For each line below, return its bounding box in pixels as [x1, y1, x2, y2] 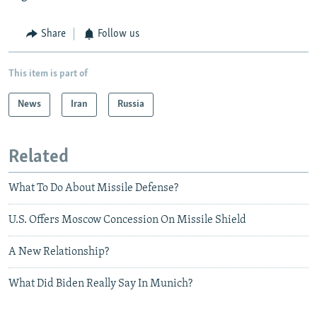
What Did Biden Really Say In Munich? [8, 278, 192, 290]
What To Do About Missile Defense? [8, 183, 178, 195]
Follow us [98, 28, 139, 40]
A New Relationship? [8, 246, 109, 258]
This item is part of [8, 68, 88, 79]
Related [8, 147, 69, 167]
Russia [117, 98, 144, 110]
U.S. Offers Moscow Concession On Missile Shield [8, 214, 246, 226]
